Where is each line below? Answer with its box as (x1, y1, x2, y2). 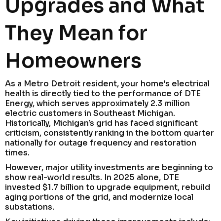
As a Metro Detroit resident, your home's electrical (5, 78, 210, 89)
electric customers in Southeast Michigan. (5, 108, 175, 118)
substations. (5, 201, 54, 212)
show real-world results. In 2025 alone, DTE (5, 172, 179, 183)
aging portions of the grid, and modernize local (5, 191, 193, 202)
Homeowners (5, 48, 142, 74)
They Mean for (5, 20, 147, 46)
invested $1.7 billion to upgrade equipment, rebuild (5, 182, 210, 192)
